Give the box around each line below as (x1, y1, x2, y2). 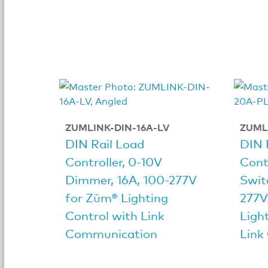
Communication (65, 225, 157, 242)
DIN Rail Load (65, 135, 144, 152)
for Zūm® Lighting (65, 189, 168, 206)
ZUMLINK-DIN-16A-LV (65, 120, 169, 134)
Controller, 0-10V (65, 153, 162, 170)
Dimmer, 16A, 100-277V (65, 171, 197, 188)
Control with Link (65, 207, 165, 224)
